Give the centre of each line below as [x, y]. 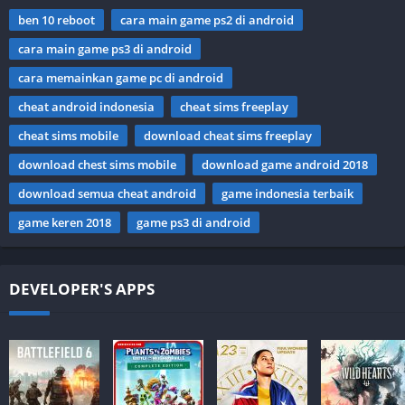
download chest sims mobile [97, 164]
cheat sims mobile [68, 135]
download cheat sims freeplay [228, 135]
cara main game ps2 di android [207, 19]
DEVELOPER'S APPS [82, 288]
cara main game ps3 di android [105, 48]
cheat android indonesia [86, 106]
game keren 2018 [65, 222]
